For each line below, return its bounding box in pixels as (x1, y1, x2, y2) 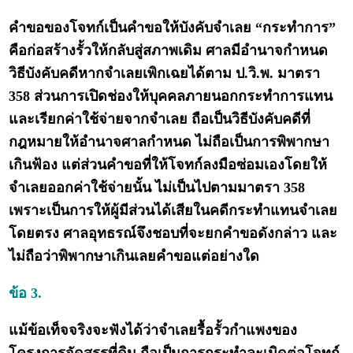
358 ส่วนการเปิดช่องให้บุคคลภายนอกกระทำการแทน (9, 88, 333, 105)
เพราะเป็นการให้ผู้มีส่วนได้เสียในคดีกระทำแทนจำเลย (9, 203, 338, 219)
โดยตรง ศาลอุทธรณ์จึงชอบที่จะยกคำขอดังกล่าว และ (9, 225, 338, 242)
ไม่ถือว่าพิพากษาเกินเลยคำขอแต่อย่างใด (9, 248, 260, 265)
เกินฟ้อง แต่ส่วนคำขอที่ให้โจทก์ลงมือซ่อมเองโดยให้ (9, 157, 328, 173)
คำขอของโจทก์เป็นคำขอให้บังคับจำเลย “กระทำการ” (9, 20, 336, 36)
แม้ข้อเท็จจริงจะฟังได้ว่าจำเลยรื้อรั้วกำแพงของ (9, 322, 298, 339)
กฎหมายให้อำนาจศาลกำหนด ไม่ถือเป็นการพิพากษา (9, 134, 330, 150)
